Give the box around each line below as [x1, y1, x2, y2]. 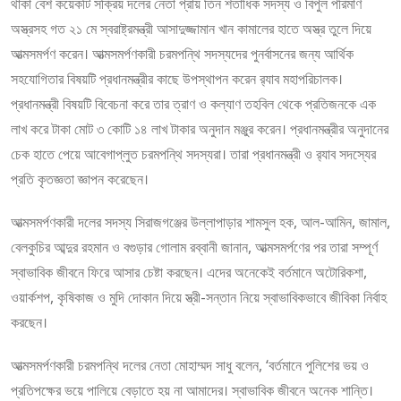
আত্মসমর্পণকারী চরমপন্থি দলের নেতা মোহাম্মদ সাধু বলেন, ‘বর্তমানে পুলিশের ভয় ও [11, 354, 369, 375]
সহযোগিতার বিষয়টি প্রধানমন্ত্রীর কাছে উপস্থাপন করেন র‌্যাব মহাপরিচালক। [11, 68, 343, 89]
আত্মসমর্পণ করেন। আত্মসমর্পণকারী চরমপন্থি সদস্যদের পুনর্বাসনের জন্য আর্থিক [11, 43, 354, 64]
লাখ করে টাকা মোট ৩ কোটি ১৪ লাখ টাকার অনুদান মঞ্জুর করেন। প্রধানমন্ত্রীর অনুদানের [11, 118, 388, 139]
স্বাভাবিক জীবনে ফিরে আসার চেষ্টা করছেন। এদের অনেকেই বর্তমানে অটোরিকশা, [11, 261, 367, 282]
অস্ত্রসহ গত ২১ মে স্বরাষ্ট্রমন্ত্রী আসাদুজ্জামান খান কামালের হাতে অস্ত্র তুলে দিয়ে [11, 18, 371, 38]
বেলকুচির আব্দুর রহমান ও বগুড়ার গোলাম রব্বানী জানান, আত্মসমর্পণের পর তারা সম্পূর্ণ [11, 236, 378, 257]
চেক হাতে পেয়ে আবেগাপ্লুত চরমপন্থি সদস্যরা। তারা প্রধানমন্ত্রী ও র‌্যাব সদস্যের [11, 143, 376, 164]
